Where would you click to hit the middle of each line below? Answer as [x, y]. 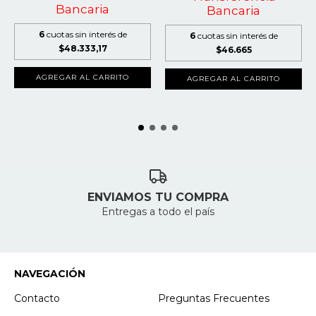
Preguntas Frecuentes [214, 299]
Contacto [37, 299]
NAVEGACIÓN [50, 274]
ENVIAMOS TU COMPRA [158, 197]
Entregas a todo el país [158, 212]
